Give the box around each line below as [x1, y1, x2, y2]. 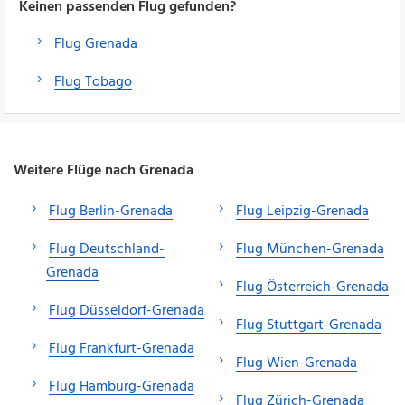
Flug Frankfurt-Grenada [49, 336, 194, 361]
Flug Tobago [54, 70, 132, 94]
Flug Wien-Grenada [236, 351, 357, 375]
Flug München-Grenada [236, 237, 384, 261]
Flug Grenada [54, 32, 137, 56]
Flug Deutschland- [49, 237, 165, 261]
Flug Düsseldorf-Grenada [49, 298, 204, 323]
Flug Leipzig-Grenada [236, 199, 369, 223]
